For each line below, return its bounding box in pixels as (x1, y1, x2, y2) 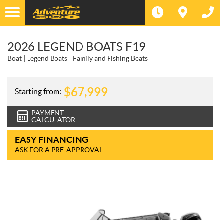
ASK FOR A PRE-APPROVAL (15, 146, 103, 154)
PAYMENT (31, 109, 64, 117)
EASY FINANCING (15, 135, 88, 145)
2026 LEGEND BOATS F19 (7, 40, 146, 53)
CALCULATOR (31, 116, 75, 124)
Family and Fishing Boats (73, 55, 148, 62)
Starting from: (15, 86, 61, 96)
